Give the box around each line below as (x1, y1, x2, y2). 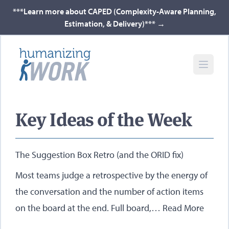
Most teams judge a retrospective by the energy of (15, 169, 208, 181)
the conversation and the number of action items (15, 186, 203, 197)
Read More (163, 202, 204, 214)
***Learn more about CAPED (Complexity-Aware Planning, (13, 6, 216, 16)
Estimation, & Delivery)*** (64, 18, 157, 29)
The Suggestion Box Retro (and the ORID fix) (15, 149, 184, 161)
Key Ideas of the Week (15, 108, 192, 131)
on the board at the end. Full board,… (15, 202, 163, 214)
